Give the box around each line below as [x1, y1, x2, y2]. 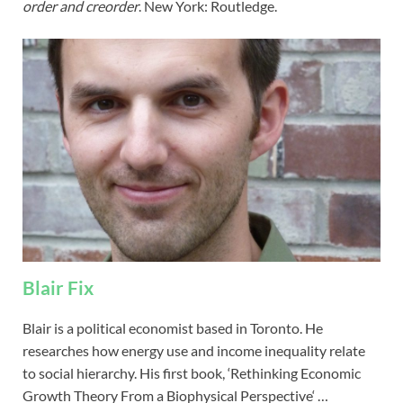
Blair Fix [22, 276, 94, 300]
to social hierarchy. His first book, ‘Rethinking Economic [22, 364, 361, 382]
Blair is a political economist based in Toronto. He [22, 319, 323, 337]
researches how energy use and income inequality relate [22, 342, 365, 360]
